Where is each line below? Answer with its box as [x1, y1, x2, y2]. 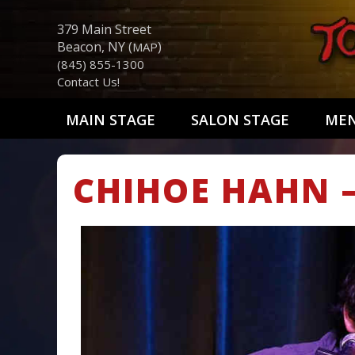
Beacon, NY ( [57, 38, 132, 55]
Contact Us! [57, 74, 120, 90]
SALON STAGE [191, 110, 289, 129]
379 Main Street [57, 21, 151, 38]
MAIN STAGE [66, 110, 155, 129]
